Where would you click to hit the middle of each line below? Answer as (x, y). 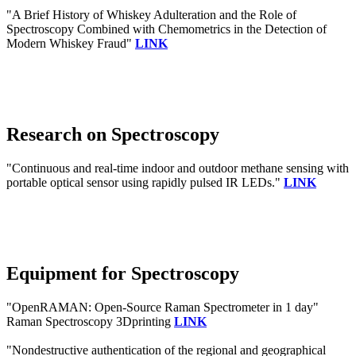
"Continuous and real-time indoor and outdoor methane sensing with (178, 168)
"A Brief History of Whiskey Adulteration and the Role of (151, 15)
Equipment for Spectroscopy (123, 274)
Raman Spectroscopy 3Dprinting (90, 322)
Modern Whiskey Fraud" (71, 44)
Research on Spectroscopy (113, 135)
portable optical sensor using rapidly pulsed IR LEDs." (145, 183)
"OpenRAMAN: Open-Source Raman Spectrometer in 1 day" (163, 308)
